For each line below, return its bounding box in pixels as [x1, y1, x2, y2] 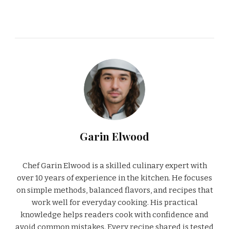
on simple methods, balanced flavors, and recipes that [16, 186, 213, 195]
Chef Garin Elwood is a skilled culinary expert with [22, 161, 207, 171]
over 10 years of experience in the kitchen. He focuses [17, 173, 212, 183]
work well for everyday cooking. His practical [31, 198, 198, 208]
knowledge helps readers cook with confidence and [20, 210, 209, 220]
